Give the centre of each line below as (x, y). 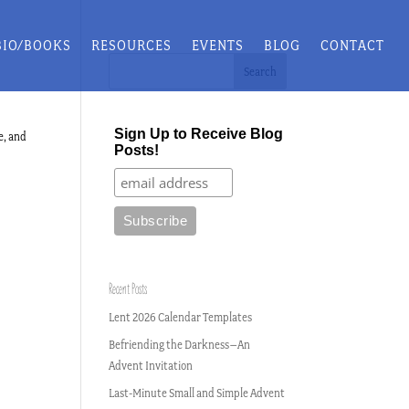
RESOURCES (132, 45)
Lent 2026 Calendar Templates (181, 317)
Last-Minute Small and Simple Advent (197, 393)
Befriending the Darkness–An (180, 345)
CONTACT (353, 45)
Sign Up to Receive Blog (198, 134)
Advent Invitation (151, 366)
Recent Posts (128, 289)
